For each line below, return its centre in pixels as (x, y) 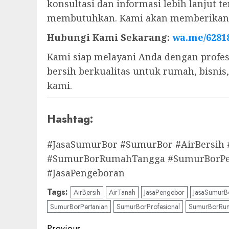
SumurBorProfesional (148, 206)
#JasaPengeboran (86, 173)
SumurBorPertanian (79, 206)
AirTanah (122, 192)
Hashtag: (70, 119)
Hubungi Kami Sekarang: (110, 38)
